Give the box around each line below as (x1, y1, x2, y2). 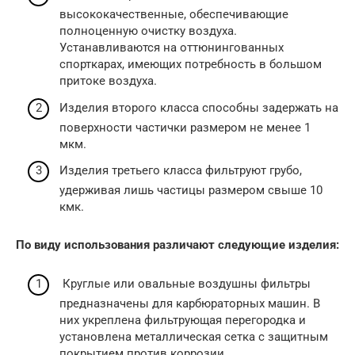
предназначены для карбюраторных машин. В (59, 296, 320, 311)
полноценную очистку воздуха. (59, 24, 237, 39)
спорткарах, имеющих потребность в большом (59, 57, 322, 72)
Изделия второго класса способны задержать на (59, 100, 338, 115)
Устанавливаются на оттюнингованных (59, 40, 284, 55)
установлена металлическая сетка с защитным (59, 329, 328, 344)
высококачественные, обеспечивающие (59, 7, 288, 22)
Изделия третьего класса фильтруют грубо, (59, 163, 302, 178)
